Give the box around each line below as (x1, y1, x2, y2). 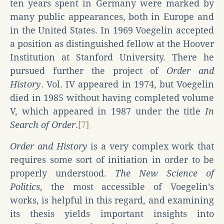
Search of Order (10, 119, 75, 130)
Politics (10, 181, 40, 192)
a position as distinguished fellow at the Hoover (10, 38, 214, 49)
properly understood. (10, 167, 115, 178)
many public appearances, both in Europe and (10, 11, 214, 22)
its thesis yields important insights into (10, 208, 214, 219)
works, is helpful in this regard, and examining (10, 194, 214, 205)
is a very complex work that (87, 140, 214, 151)
